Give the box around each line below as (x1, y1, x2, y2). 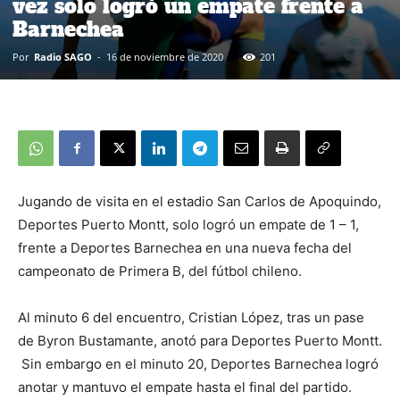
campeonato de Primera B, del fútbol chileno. (18, 262, 302, 279)
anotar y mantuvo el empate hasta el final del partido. (18, 378, 352, 396)
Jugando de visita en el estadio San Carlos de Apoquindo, (18, 192, 381, 210)
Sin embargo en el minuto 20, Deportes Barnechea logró (18, 354, 379, 372)
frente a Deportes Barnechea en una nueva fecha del (18, 238, 352, 256)
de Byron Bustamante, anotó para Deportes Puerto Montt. (18, 331, 382, 349)
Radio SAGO (34, 49, 92, 63)
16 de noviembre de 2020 (106, 49, 223, 63)
